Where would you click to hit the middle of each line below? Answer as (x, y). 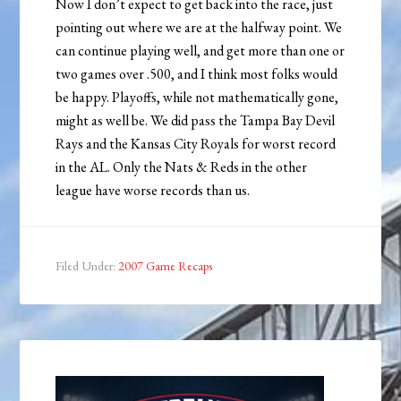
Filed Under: (87, 266)
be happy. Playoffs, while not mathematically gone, (197, 98)
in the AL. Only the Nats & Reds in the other (182, 167)
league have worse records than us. (153, 191)
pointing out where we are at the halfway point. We (199, 28)
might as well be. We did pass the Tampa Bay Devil (196, 121)
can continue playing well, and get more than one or (200, 51)
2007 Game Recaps (166, 266)
